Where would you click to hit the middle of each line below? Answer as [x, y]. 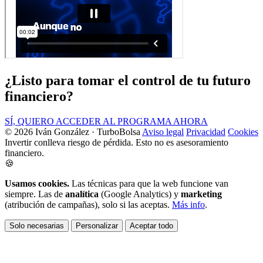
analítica [82, 194]
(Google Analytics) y [140, 194]
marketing [201, 194]
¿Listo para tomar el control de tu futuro [128, 80]
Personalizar [97, 225]
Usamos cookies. [37, 183]
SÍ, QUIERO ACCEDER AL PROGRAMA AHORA [106, 121]
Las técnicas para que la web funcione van [149, 183]
